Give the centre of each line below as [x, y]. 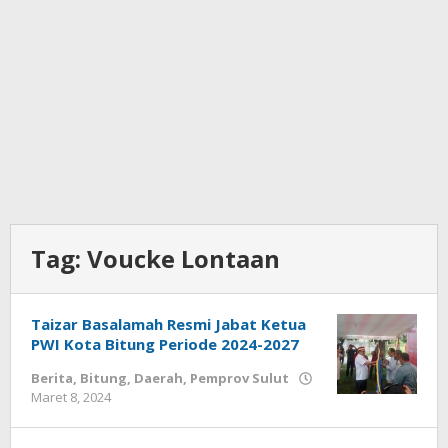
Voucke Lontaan [183, 259]
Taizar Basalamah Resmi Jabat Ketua [168, 324]
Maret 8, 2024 [71, 397]
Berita [52, 378]
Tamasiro [152, 435]
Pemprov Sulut [239, 378]
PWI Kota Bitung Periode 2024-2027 [165, 344]
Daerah [158, 378]
